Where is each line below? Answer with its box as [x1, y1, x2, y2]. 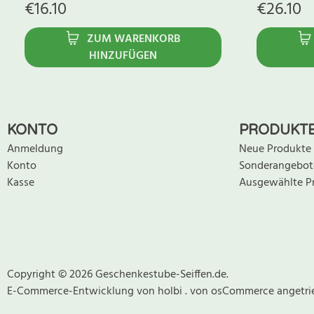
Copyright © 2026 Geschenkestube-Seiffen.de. [7, 266, 228, 285]
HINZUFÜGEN [89, 47, 157, 66]
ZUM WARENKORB [87, 30, 180, 49]
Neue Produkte [239, 140, 311, 159]
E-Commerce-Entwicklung [7, 282, 137, 301]
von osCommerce [190, 282, 277, 301]
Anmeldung [7, 140, 63, 159]
